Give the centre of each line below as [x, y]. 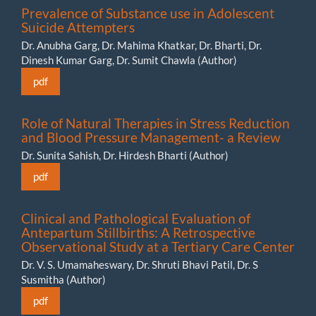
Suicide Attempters [78, 27]
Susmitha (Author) [63, 279]
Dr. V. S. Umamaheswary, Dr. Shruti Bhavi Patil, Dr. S [140, 264]
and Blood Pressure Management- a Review [151, 137]
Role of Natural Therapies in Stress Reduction [156, 123]
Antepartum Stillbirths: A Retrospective [138, 232]
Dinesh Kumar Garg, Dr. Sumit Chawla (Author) [129, 60]
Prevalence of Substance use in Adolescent [148, 13]
